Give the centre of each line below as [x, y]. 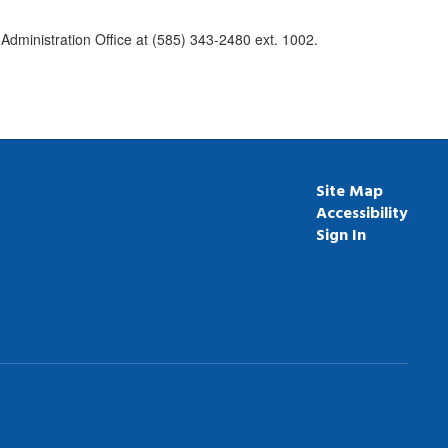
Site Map [349, 190]
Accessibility [361, 212]
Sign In [340, 234]
